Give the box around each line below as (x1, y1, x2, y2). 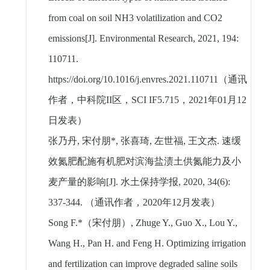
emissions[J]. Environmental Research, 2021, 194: (48, 33, 239, 44)
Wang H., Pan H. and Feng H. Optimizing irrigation (48, 238, 246, 249)
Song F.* (48, 218, 83, 228)
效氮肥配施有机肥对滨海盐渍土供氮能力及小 (48, 156, 241, 167)
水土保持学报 (120, 177, 178, 187)
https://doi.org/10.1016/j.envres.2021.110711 (48, 74, 218, 85)
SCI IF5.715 (131, 95, 179, 105)
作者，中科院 (48, 95, 106, 105)
